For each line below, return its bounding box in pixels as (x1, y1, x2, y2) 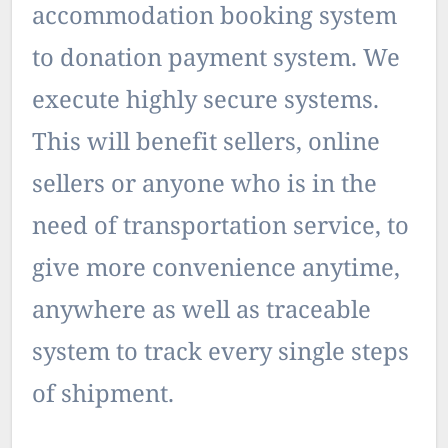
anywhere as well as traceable (32, 293, 371, 331)
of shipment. (32, 377, 174, 415)
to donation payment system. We (32, 41, 400, 79)
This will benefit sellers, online (32, 125, 380, 163)
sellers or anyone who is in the (32, 167, 377, 205)
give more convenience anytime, (32, 251, 400, 289)
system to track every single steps (32, 335, 409, 373)
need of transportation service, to (32, 209, 409, 247)
